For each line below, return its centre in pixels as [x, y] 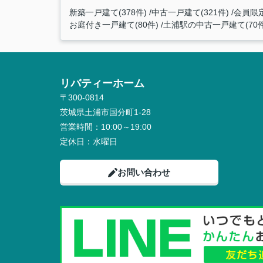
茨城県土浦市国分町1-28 [107, 112]
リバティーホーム [102, 83]
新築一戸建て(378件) [108, 12]
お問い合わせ [144, 172]
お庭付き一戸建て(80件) [114, 25]
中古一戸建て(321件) [190, 12]
